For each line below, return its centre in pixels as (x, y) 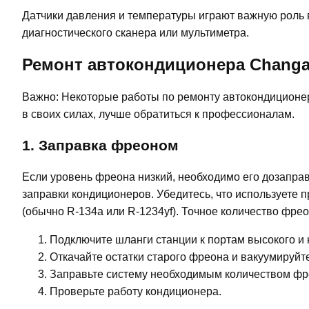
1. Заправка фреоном (100, 145)
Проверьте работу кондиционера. (136, 291)
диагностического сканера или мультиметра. (136, 33)
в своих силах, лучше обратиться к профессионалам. (158, 114)
